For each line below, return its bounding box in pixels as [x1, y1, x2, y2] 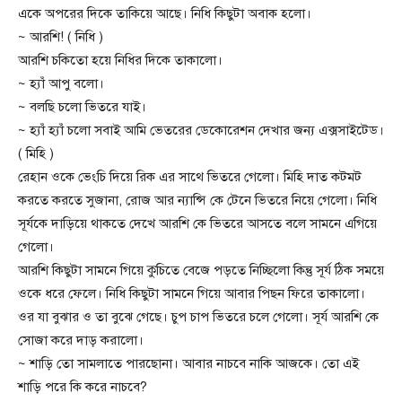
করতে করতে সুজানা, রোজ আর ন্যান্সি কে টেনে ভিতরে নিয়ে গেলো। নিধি [18, 191, 377, 208]
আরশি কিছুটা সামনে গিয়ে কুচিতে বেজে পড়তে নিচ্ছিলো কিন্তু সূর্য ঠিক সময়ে [18, 261, 384, 278]
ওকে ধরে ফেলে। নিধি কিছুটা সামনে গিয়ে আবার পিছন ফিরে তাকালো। [18, 284, 365, 301]
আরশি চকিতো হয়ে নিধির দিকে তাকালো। [18, 51, 223, 68]
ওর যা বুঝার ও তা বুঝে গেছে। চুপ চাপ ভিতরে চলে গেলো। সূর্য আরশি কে [18, 308, 379, 325]
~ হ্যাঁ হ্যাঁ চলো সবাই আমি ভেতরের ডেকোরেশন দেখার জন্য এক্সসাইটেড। [18, 121, 384, 138]
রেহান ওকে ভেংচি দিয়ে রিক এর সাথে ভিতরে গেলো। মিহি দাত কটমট [18, 168, 362, 185]
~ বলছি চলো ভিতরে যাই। [18, 98, 146, 115]
